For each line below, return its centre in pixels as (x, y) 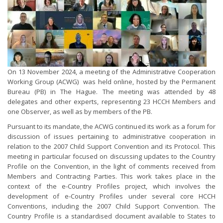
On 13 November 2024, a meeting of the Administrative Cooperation (111, 72)
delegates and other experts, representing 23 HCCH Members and (111, 102)
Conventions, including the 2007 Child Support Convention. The (111, 206)
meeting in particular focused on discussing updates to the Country (111, 156)
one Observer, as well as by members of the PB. (80, 111)
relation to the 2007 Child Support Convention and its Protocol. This (111, 146)
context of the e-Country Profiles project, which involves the (111, 186)
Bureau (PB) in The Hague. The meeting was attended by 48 (111, 92)
